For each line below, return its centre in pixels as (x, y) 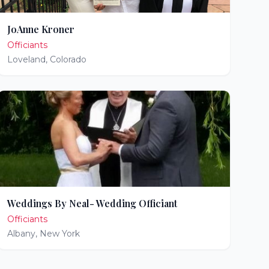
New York (59, 234)
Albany (21, 234)
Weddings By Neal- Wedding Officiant (92, 203)
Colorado (68, 59)
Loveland (26, 59)
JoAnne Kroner (41, 29)
